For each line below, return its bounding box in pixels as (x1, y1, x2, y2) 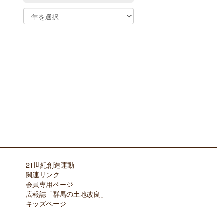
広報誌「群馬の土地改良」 (25, 188, 107, 199)
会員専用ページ (25, 178, 73, 189)
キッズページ (25, 198, 66, 208)
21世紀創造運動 (25, 159, 74, 170)
